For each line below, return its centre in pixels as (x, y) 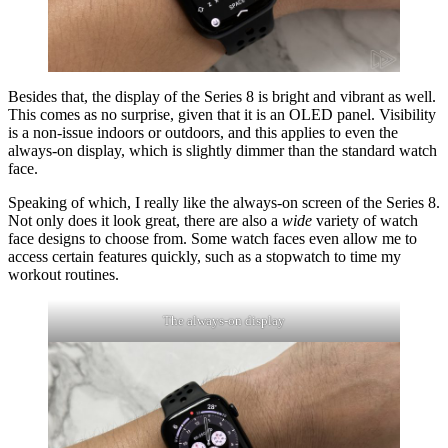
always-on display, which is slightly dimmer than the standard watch (222, 150)
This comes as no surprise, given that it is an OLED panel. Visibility (222, 114)
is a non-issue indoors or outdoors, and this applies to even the (203, 132)
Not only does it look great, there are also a (145, 220)
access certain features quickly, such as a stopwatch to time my (204, 256)
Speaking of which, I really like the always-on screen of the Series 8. (224, 202)
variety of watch (365, 220)
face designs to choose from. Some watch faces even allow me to (212, 238)
